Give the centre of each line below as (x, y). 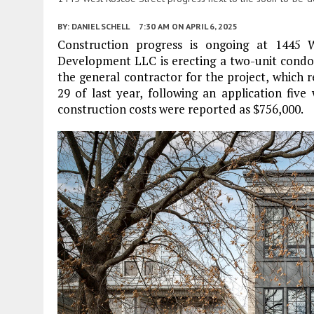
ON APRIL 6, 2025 (205, 26)
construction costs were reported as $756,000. (180, 109)
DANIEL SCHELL (101, 26)
